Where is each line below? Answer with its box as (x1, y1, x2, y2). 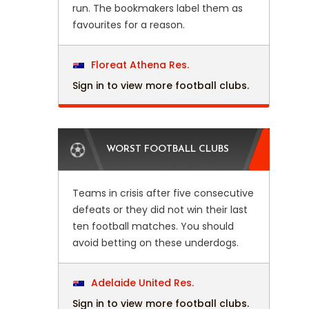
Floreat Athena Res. (88, 58, 189, 72)
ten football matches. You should (72, 219, 234, 233)
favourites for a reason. (72, 18, 185, 32)
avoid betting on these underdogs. (72, 236, 239, 250)
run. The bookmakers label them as (72, 1, 243, 15)
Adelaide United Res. (88, 276, 194, 290)
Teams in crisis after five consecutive (72, 186, 254, 200)
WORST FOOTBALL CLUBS (106, 144, 229, 154)
